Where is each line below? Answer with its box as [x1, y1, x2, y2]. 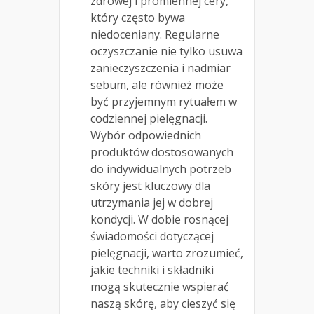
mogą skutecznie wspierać [90, 278, 229, 294]
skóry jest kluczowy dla [90, 177, 210, 193]
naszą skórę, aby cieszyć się [90, 295, 235, 311]
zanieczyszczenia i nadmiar [90, 60, 231, 76]
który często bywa [90, 9, 185, 25]
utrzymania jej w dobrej [90, 194, 213, 210]
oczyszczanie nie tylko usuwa [90, 43, 243, 59]
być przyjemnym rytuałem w [90, 93, 237, 109]
